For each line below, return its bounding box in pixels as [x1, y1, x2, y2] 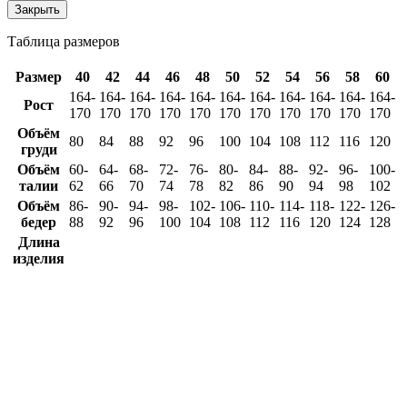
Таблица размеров [7, 34, 120, 50]
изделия [13, 251, 65, 267]
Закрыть [15, 3, 60, 17]
